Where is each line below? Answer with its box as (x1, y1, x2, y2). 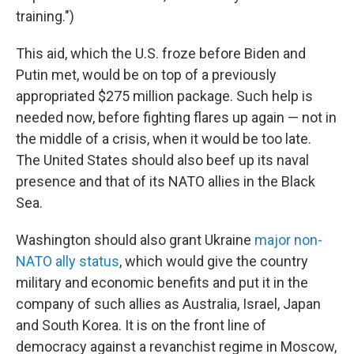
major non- (254, 232, 322, 248)
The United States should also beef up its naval (16, 152, 309, 168)
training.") (16, 8, 74, 24)
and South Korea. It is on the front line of (16, 317, 266, 333)
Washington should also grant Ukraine (16, 232, 254, 248)
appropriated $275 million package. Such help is (16, 88, 313, 104)
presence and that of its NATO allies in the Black (16, 173, 315, 190)
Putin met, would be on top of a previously (16, 66, 277, 83)
